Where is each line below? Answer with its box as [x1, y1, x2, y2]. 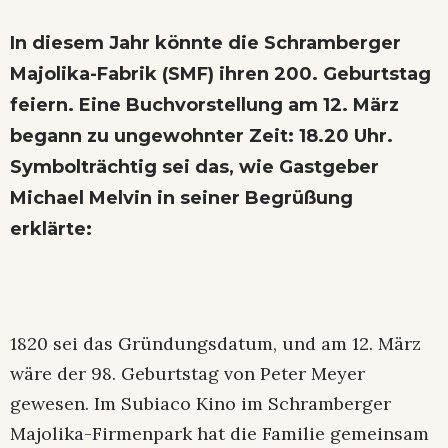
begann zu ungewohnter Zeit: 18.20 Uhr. [10, 124, 393, 147]
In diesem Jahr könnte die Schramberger [10, 31, 401, 54]
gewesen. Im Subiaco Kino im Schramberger [10, 391, 391, 415]
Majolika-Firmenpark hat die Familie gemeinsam [10, 421, 429, 445]
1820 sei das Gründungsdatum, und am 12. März [10, 331, 421, 355]
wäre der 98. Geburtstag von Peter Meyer [10, 361, 365, 385]
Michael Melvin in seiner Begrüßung [10, 186, 353, 209]
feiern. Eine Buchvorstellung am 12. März [10, 93, 399, 116]
